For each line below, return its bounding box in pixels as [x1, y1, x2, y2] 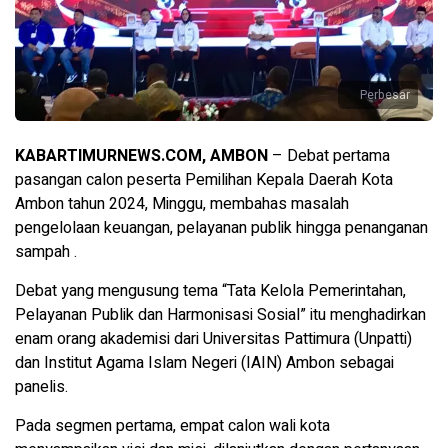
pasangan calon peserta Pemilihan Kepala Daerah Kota [15, 167, 393, 192]
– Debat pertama [268, 143, 390, 168]
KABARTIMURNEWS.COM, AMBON [15, 143, 268, 168]
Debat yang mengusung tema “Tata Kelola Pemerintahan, [15, 278, 406, 303]
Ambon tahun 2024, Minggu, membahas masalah [15, 191, 349, 216]
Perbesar [360, 85, 410, 104]
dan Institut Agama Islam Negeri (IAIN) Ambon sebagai [15, 350, 394, 375]
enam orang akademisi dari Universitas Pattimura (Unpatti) [15, 326, 412, 351]
